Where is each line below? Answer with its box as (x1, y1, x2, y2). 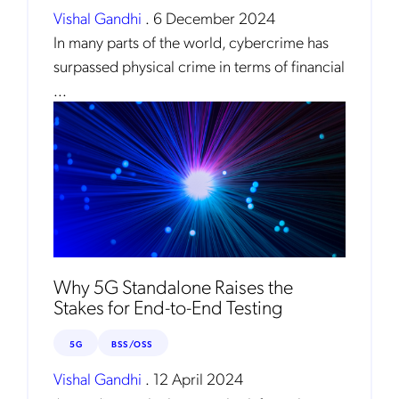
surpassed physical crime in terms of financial (53, 55, 345, 77)
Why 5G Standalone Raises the (53, 273, 293, 299)
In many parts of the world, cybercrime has (53, 31, 329, 53)
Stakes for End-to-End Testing (53, 293, 283, 320)
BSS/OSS (111, 337, 155, 349)
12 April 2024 (153, 368, 243, 389)
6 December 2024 (153, 7, 275, 28)
